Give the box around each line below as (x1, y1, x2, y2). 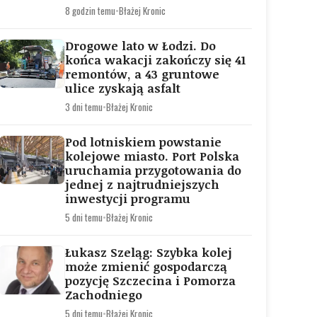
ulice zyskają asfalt (65, 80, 180, 96)
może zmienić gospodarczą (65, 258, 227, 275)
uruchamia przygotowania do (65, 162, 241, 178)
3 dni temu (65, 100, 103, 114)
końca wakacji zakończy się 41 (65, 52, 246, 68)
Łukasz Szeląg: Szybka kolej (65, 244, 232, 260)
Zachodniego (65, 287, 142, 303)
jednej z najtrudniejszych (65, 176, 219, 192)
